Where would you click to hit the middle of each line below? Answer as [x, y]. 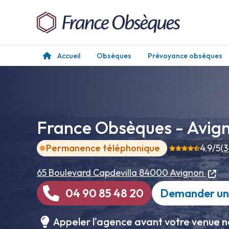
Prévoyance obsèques [185, 56]
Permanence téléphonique [103, 148]
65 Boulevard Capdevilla [87, 173]
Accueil [69, 56]
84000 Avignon [171, 173]
